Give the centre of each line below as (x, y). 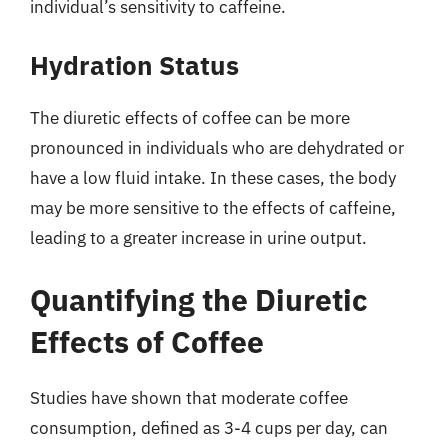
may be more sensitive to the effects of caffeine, (213, 208)
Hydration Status (134, 65)
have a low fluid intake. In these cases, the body (213, 178)
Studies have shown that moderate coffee (189, 397)
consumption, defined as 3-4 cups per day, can (209, 427)
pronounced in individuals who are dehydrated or (217, 148)
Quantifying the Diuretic (199, 299)
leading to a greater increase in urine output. (198, 238)
